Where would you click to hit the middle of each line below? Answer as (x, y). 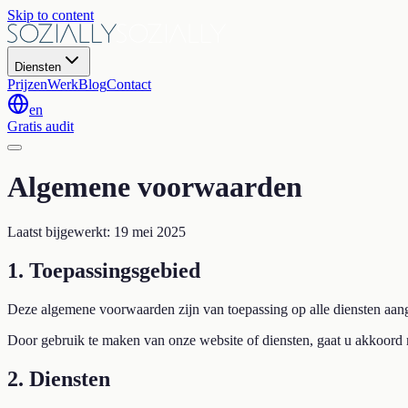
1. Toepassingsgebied (104, 270)
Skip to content (51, 15)
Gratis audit (41, 126)
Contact (129, 84)
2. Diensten (59, 378)
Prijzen (27, 84)
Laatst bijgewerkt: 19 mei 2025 (97, 231)
